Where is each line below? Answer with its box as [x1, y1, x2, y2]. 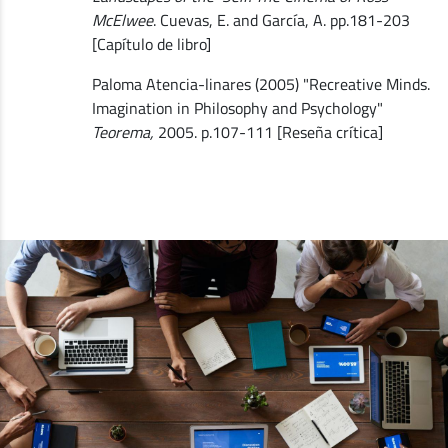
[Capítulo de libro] [91, 31, 211, 56]
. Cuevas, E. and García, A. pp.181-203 [152, 7, 410, 32]
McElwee [91, 7, 153, 32]
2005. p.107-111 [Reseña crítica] [153, 119, 383, 144]
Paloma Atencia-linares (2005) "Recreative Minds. [91, 71, 430, 96]
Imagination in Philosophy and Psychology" [91, 95, 383, 120]
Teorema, [91, 119, 154, 144]
